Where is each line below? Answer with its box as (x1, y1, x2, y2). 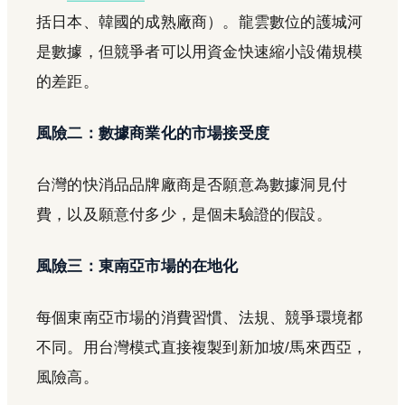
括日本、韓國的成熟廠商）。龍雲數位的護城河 (36, 13, 363, 31)
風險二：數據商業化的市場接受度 (36, 124, 270, 142)
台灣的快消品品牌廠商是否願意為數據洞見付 (36, 175, 348, 193)
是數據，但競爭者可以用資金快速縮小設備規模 (36, 42, 363, 61)
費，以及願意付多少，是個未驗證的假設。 (36, 205, 332, 223)
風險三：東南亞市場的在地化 (36, 257, 239, 275)
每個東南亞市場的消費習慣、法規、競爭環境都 (36, 308, 363, 326)
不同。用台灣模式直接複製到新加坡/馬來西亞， (36, 338, 368, 356)
